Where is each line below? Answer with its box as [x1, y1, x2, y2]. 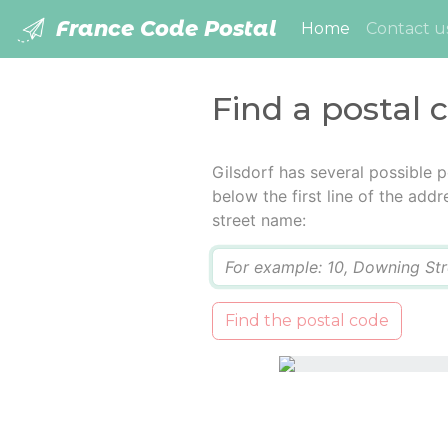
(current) [349, 18, 423, 38]
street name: [211, 210, 306, 231]
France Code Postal [50, 16, 277, 41]
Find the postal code [224, 311, 389, 331]
